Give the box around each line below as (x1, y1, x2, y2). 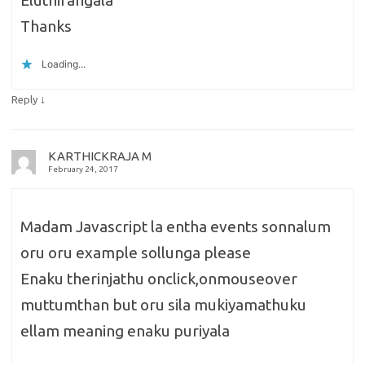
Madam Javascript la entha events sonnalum (20, 218, 331, 236)
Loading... (42, 58, 86, 71)
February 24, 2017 (48, 165, 118, 174)
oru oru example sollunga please (20, 244, 251, 262)
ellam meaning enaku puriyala (20, 322, 230, 341)
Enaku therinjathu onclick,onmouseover (20, 270, 297, 288)
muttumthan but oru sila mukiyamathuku (20, 296, 306, 314)
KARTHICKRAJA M (48, 149, 152, 164)
